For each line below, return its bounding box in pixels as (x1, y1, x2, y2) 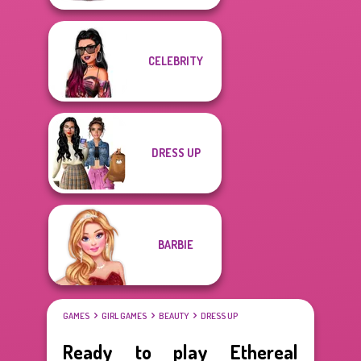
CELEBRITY (148, 54, 203, 68)
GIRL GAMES (102, 310, 147, 322)
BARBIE (158, 238, 193, 251)
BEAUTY (159, 310, 189, 322)
